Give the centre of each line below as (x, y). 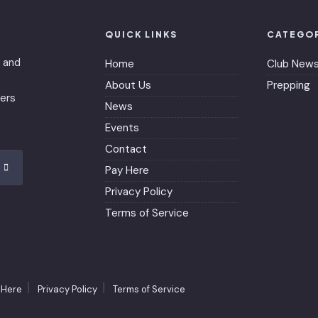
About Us (128, 85)
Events (122, 127)
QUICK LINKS (141, 34)
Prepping (289, 85)
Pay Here (127, 170)
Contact (126, 149)
